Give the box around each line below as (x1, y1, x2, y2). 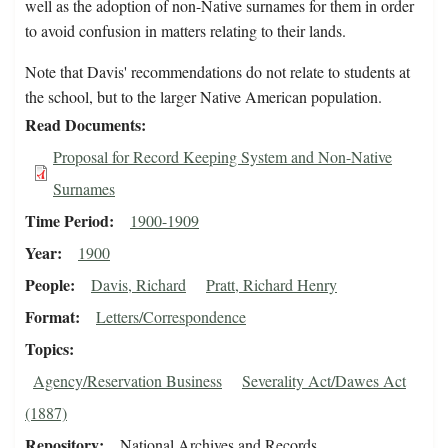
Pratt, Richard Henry (206, 274, 337, 296)
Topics (25, 337, 69, 361)
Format (25, 305, 75, 329)
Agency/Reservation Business (33, 370, 222, 392)
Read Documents (25, 113, 141, 137)
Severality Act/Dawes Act (242, 370, 406, 392)
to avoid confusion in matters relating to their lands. (25, 20, 346, 42)
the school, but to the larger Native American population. (25, 86, 382, 108)
